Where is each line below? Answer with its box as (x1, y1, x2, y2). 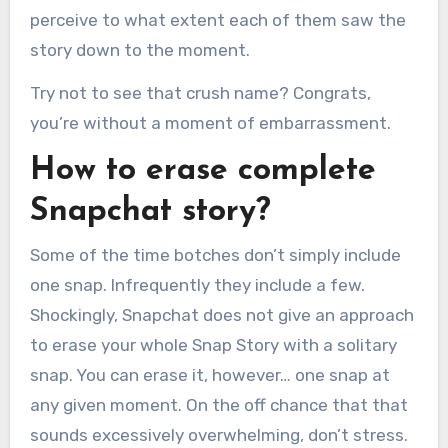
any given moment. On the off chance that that (29, 394, 408, 415)
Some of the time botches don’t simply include (29, 244, 401, 265)
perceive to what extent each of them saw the (29, 10, 406, 31)
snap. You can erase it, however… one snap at (29, 364, 390, 385)
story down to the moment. (29, 40, 250, 61)
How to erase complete (29, 155, 376, 188)
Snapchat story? (29, 196, 271, 229)
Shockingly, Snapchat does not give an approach (29, 304, 414, 325)
